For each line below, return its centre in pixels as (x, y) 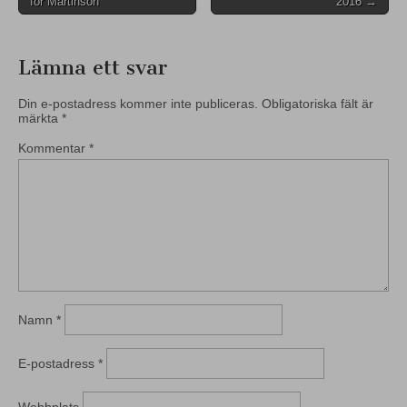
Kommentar (54, 148)
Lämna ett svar (93, 67)
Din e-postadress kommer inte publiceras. (138, 103)
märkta (40, 118)
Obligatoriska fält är (318, 103)
